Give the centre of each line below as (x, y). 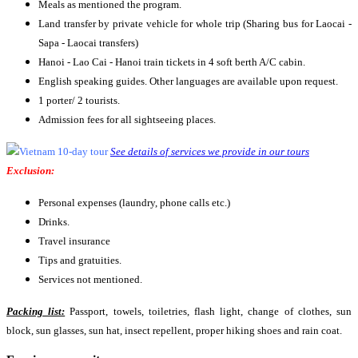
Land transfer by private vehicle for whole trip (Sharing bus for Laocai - (195, 24)
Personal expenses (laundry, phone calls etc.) (134, 203)
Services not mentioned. (90, 279)
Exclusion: (30, 171)
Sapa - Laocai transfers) (88, 43)
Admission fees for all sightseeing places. (127, 119)
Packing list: (36, 311)
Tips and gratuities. (80, 260)
